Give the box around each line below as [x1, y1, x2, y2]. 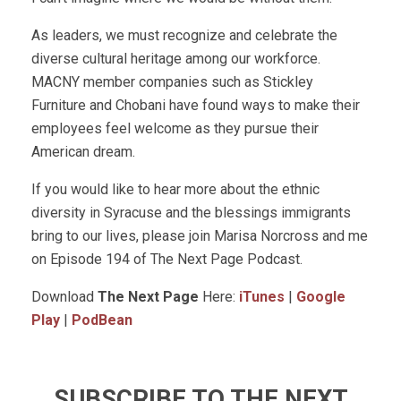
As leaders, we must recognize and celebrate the [31, 27, 337, 44]
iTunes [239, 288, 285, 305]
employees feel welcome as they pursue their [31, 120, 319, 137]
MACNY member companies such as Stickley [31, 73, 313, 90]
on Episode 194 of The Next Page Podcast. [31, 251, 303, 268]
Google [296, 288, 346, 305]
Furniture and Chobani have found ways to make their [31, 97, 360, 114]
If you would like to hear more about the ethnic [31, 181, 320, 198]
